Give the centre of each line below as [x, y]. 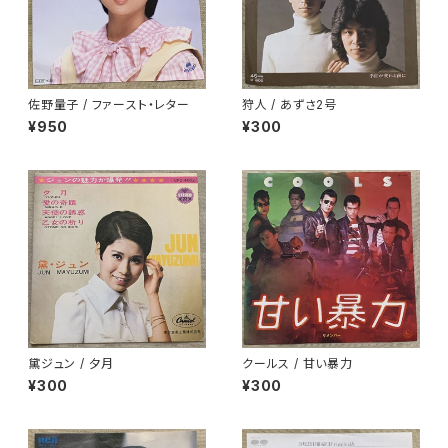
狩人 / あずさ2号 [289, 104]
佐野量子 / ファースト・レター [109, 104]
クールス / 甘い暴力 [297, 363]
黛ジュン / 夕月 [71, 363]
